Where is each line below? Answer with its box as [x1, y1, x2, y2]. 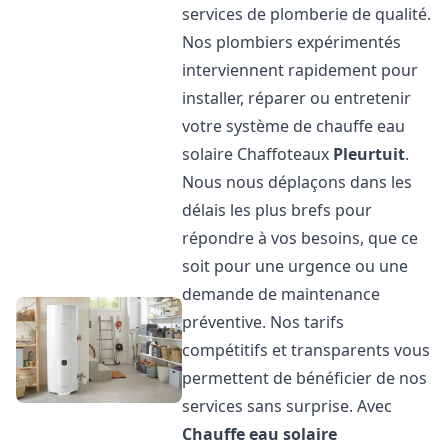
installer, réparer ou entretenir [182, 87, 412, 109]
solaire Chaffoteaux [182, 143, 334, 165]
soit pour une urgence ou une [182, 255, 409, 277]
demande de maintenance [182, 283, 381, 305]
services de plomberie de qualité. [182, 3, 432, 25]
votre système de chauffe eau [182, 115, 406, 137]
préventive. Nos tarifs [182, 311, 345, 333]
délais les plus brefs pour [182, 199, 373, 221]
